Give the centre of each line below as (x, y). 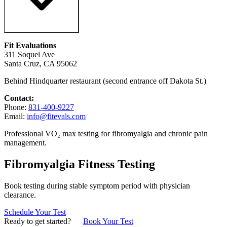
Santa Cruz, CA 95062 (41, 64)
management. (25, 143)
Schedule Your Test (35, 212)
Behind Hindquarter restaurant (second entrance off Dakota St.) (105, 81)
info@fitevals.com (56, 117)
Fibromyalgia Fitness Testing (80, 164)
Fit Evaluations (30, 46)
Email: (15, 117)
